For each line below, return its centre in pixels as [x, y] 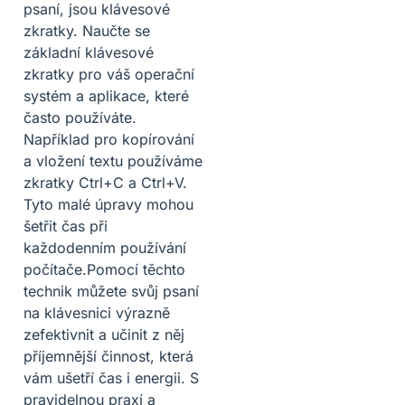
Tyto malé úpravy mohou [108, 204]
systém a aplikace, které [106, 95]
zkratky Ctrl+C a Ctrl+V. [105, 182]
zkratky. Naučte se [87, 30]
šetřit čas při [66, 226]
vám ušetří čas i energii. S [111, 377]
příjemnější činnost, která [108, 356]
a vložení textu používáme [113, 160]
